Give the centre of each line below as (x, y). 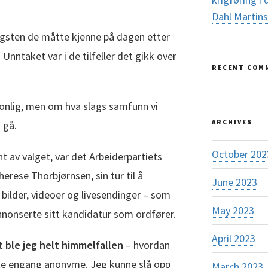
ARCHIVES (232, 122)
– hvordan (147, 245)
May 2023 (233, 210)
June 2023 (234, 182)
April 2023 (233, 238)
